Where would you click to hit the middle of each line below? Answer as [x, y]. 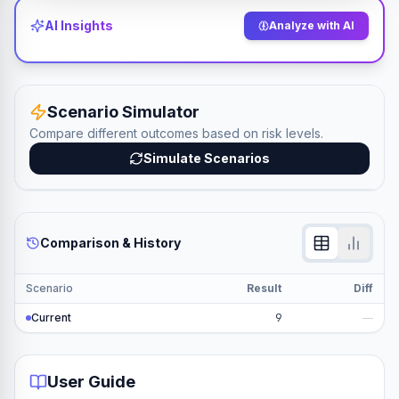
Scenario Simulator [123, 112]
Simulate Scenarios [207, 158]
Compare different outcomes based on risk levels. [176, 133]
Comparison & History [110, 243]
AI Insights [79, 25]
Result [264, 288]
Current [51, 318]
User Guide [91, 382]
